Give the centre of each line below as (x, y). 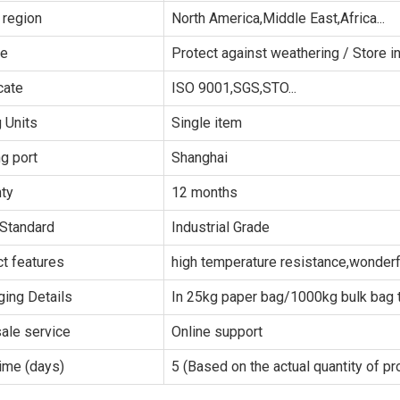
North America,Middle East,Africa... (278, 18)
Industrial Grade (221, 227)
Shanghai (200, 158)
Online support (217, 332)
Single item (207, 123)
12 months (204, 192)
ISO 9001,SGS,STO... (234, 88)
